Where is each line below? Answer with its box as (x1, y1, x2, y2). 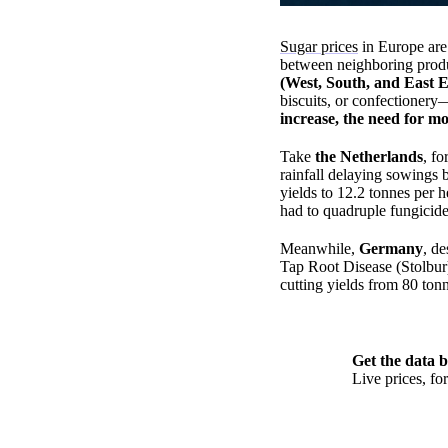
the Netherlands (315, 148, 423, 166)
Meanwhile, (280, 240, 359, 258)
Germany (359, 240, 423, 258)
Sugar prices (280, 38, 358, 56)
